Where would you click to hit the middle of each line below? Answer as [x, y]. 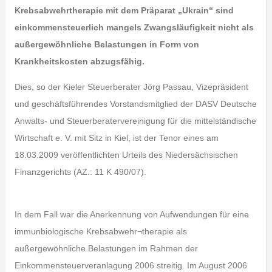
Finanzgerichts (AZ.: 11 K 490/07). [80, 172]
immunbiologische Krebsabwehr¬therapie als [100, 231]
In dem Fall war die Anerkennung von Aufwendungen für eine [131, 214]
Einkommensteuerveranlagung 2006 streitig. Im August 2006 [131, 265]
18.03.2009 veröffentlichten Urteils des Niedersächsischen [126, 155]
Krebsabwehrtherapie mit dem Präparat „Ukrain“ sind [124, 10]
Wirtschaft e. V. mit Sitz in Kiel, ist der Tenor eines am [116, 138]
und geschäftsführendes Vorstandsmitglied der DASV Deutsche [135, 104]
